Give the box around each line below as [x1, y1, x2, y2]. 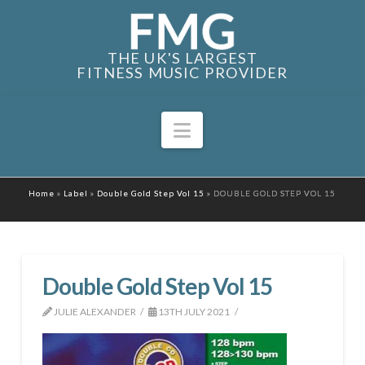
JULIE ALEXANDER [51, 305, 136, 318]
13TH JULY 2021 [156, 305, 231, 318]
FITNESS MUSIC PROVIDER [77, 63, 288, 81]
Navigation [190, 117, 287, 141]
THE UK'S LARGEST [107, 48, 258, 67]
